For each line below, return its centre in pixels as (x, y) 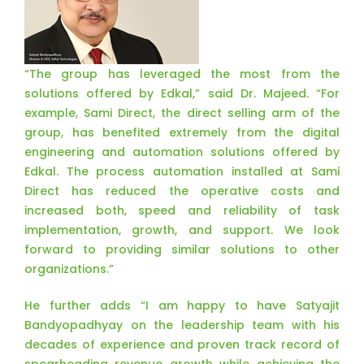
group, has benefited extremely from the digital (182, 132)
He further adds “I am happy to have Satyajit (182, 305)
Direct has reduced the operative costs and (182, 191)
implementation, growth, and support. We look (182, 230)
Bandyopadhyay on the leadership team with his (182, 325)
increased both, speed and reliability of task (182, 210)
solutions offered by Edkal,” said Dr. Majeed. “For (182, 93)
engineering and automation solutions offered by (182, 152)
